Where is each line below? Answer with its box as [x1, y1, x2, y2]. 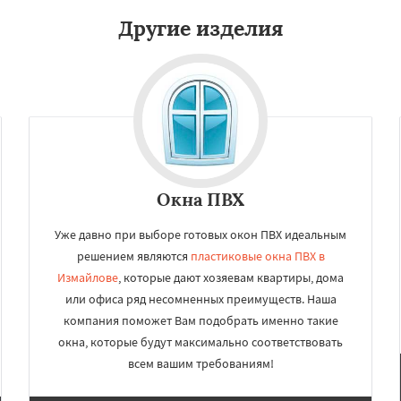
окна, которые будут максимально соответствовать [58, 334, 343, 350]
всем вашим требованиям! [127, 355, 274, 371]
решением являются [76, 248, 191, 264]
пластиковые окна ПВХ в [190, 248, 325, 264]
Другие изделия [117, 15, 284, 41]
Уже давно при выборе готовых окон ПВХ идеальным [55, 226, 346, 243]
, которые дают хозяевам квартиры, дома [118, 269, 344, 286]
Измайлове [57, 269, 118, 286]
